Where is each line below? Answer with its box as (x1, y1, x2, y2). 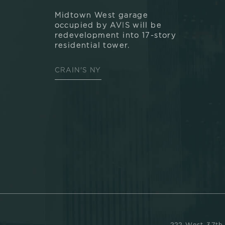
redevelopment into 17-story (54, 32, 177, 39)
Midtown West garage (54, 12, 149, 19)
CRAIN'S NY (54, 67, 101, 74)
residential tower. (54, 42, 130, 49)
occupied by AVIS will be (54, 22, 162, 29)
